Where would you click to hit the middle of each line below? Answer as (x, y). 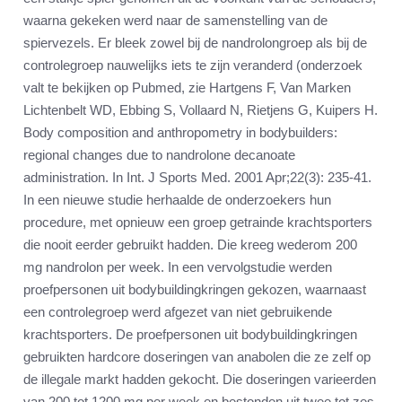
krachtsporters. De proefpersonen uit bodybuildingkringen (190, 335)
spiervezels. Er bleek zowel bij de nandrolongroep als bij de (195, 43)
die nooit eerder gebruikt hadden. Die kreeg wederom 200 (190, 245)
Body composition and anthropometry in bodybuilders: (180, 133)
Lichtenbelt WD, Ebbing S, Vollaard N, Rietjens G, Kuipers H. (201, 110)
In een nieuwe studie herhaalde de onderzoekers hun (177, 200)
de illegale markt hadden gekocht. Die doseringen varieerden (200, 380)
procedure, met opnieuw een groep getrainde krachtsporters (198, 223)
